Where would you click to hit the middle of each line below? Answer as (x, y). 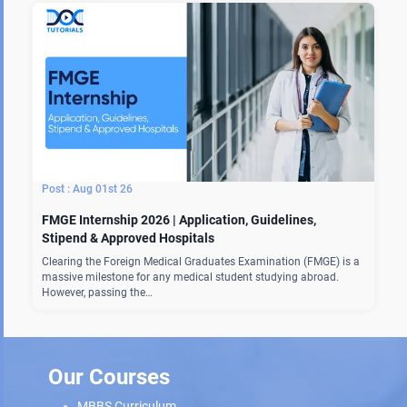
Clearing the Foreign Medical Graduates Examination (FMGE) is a (201, 261)
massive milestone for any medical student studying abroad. (190, 277)
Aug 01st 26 (103, 189)
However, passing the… (97, 292)
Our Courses (109, 377)
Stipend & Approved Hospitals (129, 238)
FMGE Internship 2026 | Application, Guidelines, (179, 219)
